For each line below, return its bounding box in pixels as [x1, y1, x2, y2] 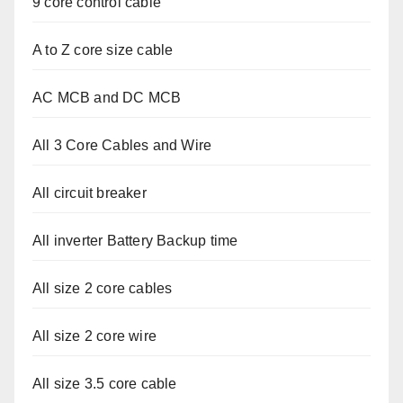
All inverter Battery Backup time [32, 233, 238, 249]
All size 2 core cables [32, 281, 173, 297]
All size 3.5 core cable [32, 376, 177, 392]
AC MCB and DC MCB [32, 90, 182, 106]
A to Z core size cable [32, 42, 174, 58]
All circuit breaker [32, 185, 147, 201]
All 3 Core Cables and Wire [32, 138, 212, 154]
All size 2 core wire [32, 328, 157, 345]
